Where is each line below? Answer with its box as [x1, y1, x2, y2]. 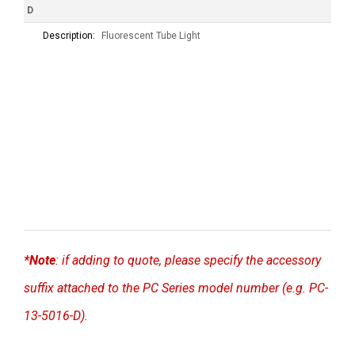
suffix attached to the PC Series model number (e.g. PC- [24, 281, 328, 296]
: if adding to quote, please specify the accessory [55, 253, 321, 269]
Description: [43, 30, 95, 42]
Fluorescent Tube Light [101, 30, 200, 42]
